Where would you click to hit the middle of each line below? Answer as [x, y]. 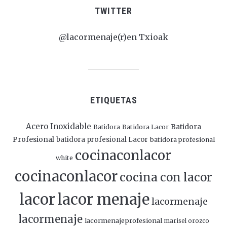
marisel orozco [186, 221]
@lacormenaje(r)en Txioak [113, 37]
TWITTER [113, 11]
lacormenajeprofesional [123, 220]
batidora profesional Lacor [102, 140]
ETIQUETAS [113, 100]
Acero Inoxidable [59, 126]
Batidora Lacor [145, 127]
